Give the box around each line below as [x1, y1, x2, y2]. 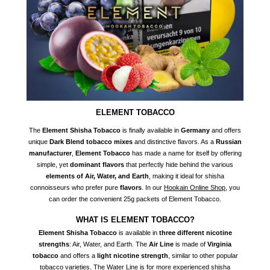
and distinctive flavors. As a [133, 138, 216, 146]
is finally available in [121, 127, 181, 134]
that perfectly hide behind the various [124, 161, 233, 169]
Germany [181, 127, 210, 134]
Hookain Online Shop [164, 184, 225, 192]
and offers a [58, 252, 97, 260]
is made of [174, 240, 207, 248]
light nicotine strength [96, 252, 168, 260]
